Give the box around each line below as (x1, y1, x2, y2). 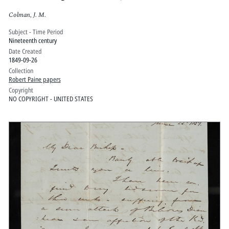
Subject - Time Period (8, 27, 63, 37)
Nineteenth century (8, 36, 57, 45)
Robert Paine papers (8, 75, 61, 84)
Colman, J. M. (8, 9, 46, 20)
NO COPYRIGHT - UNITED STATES (8, 94, 93, 104)
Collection (8, 66, 33, 76)
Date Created (8, 47, 42, 56)
